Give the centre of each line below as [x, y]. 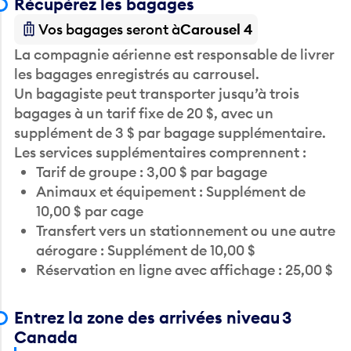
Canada [46, 338]
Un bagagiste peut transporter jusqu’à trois [157, 93]
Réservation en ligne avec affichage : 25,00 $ [184, 270]
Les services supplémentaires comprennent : [161, 152]
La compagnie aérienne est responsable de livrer [175, 54]
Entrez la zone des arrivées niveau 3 [153, 318]
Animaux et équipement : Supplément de [170, 191]
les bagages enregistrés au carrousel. [137, 74]
